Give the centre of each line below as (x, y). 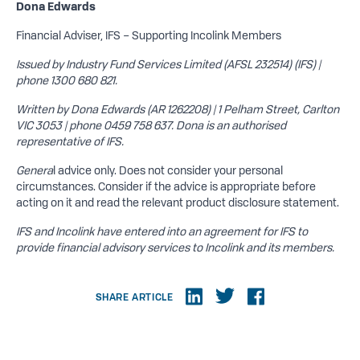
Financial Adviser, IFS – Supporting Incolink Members (148, 35)
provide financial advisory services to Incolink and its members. (175, 247)
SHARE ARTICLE (134, 297)
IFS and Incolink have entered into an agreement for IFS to (162, 231)
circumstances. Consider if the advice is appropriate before (166, 186)
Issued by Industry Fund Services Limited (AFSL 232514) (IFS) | (168, 64)
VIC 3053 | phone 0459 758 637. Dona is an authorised (151, 125)
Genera (34, 170)
